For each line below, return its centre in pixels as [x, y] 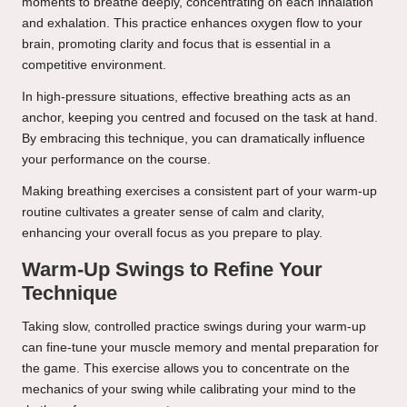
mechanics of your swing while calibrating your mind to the [189, 390]
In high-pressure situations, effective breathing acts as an [186, 97]
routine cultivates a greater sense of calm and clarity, [173, 213]
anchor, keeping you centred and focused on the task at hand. [200, 118]
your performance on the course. [116, 160]
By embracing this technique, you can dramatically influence [194, 139]
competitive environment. [94, 65]
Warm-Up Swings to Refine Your [172, 270]
